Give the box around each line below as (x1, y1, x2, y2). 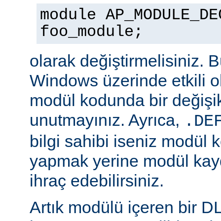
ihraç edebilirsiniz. (30, 171, 164, 190)
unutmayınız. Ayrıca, (30, 110, 184, 129)
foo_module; (40, 23, 143, 41)
